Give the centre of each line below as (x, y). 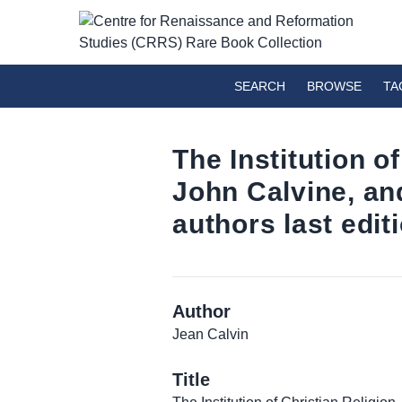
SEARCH (260, 86)
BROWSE (334, 86)
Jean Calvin (210, 334)
